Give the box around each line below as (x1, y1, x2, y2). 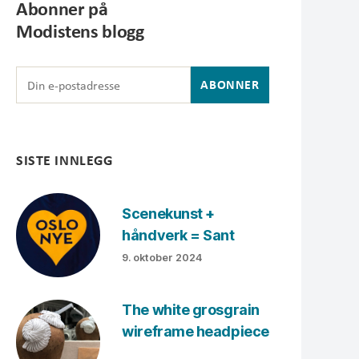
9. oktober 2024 (122, 251, 203, 264)
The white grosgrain (122, 301, 260, 318)
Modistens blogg (16, 22, 144, 41)
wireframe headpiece (122, 322, 269, 340)
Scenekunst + (122, 204, 215, 222)
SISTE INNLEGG (16, 151, 113, 167)
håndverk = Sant (122, 226, 235, 244)
